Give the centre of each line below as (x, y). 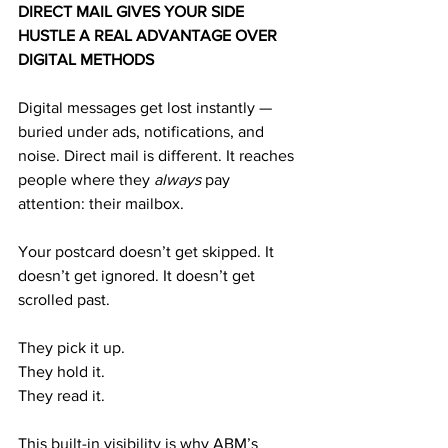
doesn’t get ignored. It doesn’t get (138, 275)
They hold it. (61, 371)
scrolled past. (64, 299)
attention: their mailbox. (101, 203)
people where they (86, 179)
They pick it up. (71, 347)
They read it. (61, 395)
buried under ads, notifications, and (143, 131)
